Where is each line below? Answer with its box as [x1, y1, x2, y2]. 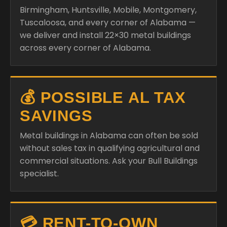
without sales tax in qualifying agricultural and [20, 142, 200, 154]
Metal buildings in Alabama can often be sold [20, 129, 198, 141]
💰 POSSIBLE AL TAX [20, 88, 186, 106]
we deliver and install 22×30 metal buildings [20, 29, 191, 41]
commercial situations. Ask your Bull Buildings [20, 155, 198, 167]
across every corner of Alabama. [20, 42, 151, 54]
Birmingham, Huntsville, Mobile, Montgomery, [20, 4, 197, 16]
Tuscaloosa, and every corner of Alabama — [20, 16, 196, 28]
